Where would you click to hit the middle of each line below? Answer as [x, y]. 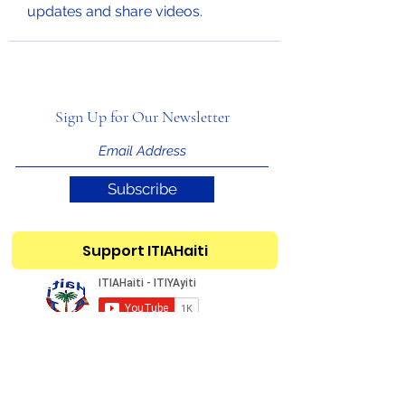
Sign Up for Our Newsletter [142, 117]
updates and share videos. [115, 11]
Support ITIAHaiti [145, 250]
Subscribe [142, 189]
